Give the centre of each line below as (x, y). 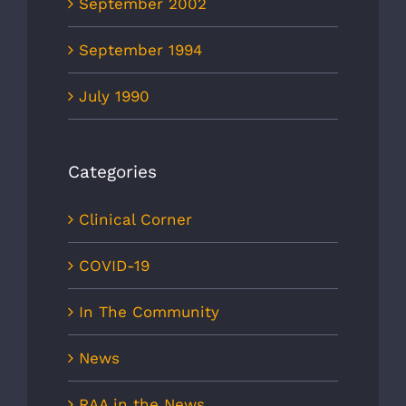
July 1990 (114, 97)
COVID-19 (114, 265)
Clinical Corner (135, 219)
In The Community (149, 311)
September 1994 (140, 50)
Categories (112, 172)
